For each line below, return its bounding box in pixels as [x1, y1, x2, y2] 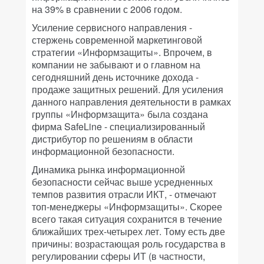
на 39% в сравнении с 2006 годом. [32, 2, 182, 16]
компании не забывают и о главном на [32, 58, 200, 71]
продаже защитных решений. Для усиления [32, 82, 223, 96]
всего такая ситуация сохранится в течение [32, 212, 222, 226]
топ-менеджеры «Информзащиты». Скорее [32, 200, 222, 213]
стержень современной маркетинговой [32, 33, 202, 47]
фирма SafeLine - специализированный [32, 120, 205, 133]
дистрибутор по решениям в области [32, 132, 193, 146]
